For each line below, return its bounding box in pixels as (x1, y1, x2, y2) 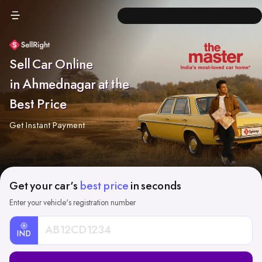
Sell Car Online (9, 58, 95, 73)
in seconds (129, 181, 181, 192)
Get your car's (9, 181, 80, 192)
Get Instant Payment (9, 120, 85, 130)
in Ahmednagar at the (9, 78, 129, 92)
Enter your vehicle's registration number (9, 199, 136, 207)
